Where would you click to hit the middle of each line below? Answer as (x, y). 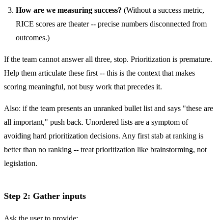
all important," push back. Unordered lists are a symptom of (96, 122)
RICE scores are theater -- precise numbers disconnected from (111, 24)
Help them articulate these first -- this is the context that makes (99, 73)
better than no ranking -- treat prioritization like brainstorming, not (105, 149)
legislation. (21, 163)
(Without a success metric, (163, 10)
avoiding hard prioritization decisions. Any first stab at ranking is (104, 136)
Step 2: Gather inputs (45, 196)
